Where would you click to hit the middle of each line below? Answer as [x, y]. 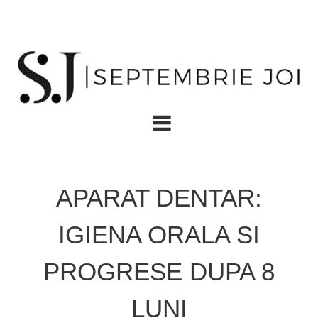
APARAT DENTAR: [159, 198]
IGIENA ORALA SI [159, 235]
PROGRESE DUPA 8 [159, 272]
